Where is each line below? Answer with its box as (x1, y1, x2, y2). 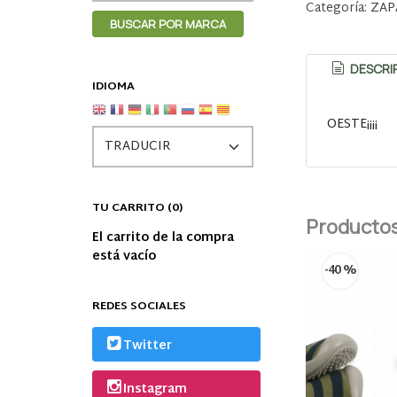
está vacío (91, 245, 156, 269)
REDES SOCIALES (91, 296, 186, 318)
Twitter (123, 334, 173, 357)
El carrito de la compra (91, 227, 234, 250)
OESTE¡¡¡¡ (327, 113, 378, 136)
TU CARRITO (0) (91, 198, 183, 220)
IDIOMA (91, 76, 135, 97)
